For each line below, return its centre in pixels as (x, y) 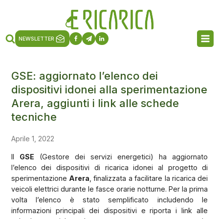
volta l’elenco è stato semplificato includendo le (109, 199)
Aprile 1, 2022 (33, 138)
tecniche (34, 117)
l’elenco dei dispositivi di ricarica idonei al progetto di (109, 167)
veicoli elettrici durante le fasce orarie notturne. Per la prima (109, 189)
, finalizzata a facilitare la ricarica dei (149, 178)
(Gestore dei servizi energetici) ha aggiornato (121, 156)
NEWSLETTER (37, 39)
